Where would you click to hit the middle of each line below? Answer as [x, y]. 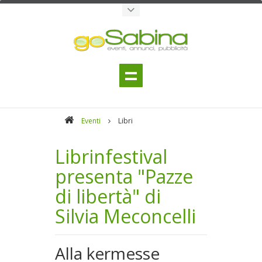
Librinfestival [111, 156]
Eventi [91, 121]
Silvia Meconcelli [125, 216]
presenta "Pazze [124, 176]
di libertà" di [108, 196]
